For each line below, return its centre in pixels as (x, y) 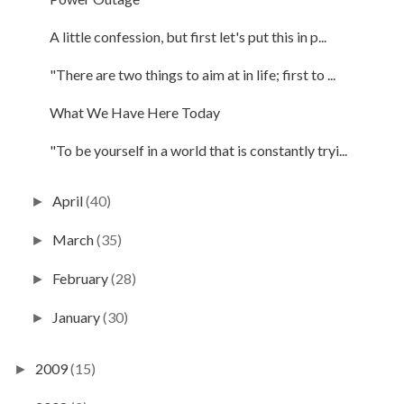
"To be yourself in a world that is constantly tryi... (198, 150)
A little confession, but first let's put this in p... (188, 36)
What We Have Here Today (134, 112)
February (82, 278)
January (78, 317)
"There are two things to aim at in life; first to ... (192, 74)
